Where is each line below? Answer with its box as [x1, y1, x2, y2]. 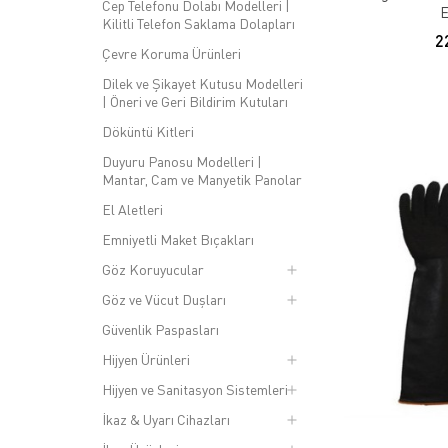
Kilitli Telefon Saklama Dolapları [102, 15, 295, 32]
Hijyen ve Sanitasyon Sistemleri [102, 381, 288, 398]
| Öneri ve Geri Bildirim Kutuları [102, 93, 288, 110]
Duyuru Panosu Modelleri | [102, 153, 262, 170]
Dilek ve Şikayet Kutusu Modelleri [102, 75, 303, 92]
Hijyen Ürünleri [102, 351, 190, 368]
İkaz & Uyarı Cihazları [102, 411, 230, 428]
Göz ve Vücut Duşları [102, 291, 226, 308]
